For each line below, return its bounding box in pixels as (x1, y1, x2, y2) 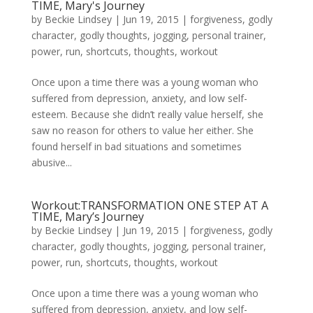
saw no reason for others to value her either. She (31, 124, 254, 137)
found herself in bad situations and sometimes (31, 140, 242, 153)
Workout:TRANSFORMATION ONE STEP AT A (31, 198, 268, 213)
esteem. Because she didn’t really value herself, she (31, 108, 263, 121)
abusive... (31, 156, 72, 169)
